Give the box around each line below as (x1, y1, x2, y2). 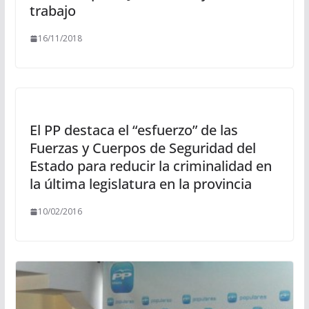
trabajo (29, 1, 76, 21)
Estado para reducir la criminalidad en (29, 157, 272, 176)
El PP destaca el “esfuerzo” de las (29, 121, 238, 140)
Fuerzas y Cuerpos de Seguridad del (29, 139, 256, 158)
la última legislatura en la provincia (29, 175, 252, 194)
